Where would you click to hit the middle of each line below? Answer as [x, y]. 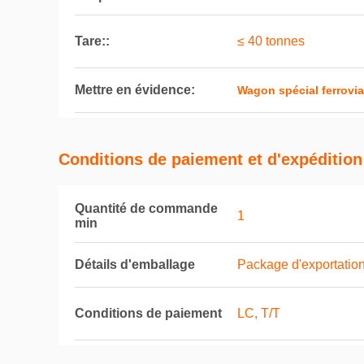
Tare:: [92, 41]
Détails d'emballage [135, 264]
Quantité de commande [146, 208]
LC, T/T [259, 313]
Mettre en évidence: [135, 90]
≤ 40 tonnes [271, 41]
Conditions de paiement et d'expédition [210, 159]
